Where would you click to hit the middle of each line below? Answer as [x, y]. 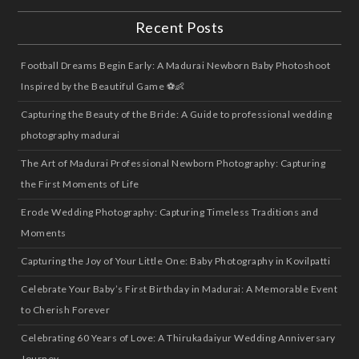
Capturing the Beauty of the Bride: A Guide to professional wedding [177, 115]
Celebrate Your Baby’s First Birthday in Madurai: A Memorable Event [179, 289]
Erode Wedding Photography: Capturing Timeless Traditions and [170, 212]
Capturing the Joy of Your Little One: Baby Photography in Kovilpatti [176, 261]
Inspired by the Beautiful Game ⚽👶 [103, 87]
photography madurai [71, 135]
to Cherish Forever [66, 310]
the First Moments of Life [80, 184]
